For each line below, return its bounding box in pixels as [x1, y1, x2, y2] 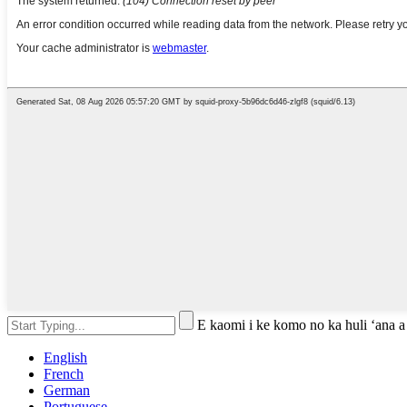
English [44, 350, 87, 366]
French [44, 366, 84, 382]
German [44, 382, 90, 399]
